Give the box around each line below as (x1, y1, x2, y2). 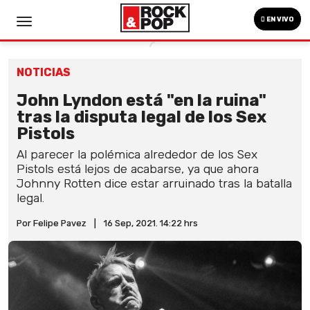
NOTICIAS (17, 66, 71, 79)
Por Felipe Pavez (17, 218, 86, 228)
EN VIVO (265, 15, 294, 24)
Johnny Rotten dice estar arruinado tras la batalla (17, 176, 292, 190)
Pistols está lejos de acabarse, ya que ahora (17, 162, 259, 176)
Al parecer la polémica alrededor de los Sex (17, 147, 257, 161)
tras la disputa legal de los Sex (17, 107, 266, 127)
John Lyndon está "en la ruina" (17, 91, 266, 110)
